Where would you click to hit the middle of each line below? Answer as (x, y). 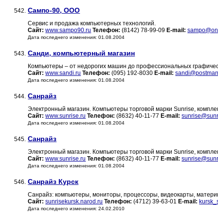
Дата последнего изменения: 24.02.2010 (76, 209)
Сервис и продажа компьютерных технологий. (92, 24)
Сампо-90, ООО (54, 10)
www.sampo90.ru (68, 30)
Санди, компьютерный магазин (82, 53)
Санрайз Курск (53, 182)
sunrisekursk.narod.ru (74, 202)
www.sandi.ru (63, 73)
